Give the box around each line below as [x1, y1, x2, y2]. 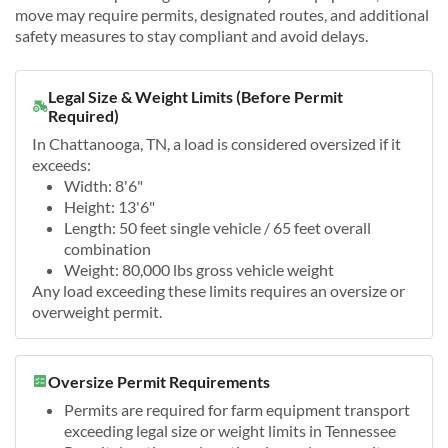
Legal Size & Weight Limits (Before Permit [48, 86, 343, 106]
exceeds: [32, 154, 91, 174]
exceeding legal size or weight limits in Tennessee [64, 420, 396, 440]
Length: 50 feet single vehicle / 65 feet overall [64, 217, 371, 237]
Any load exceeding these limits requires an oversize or [32, 280, 405, 300]
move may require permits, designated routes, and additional [15, 4, 429, 24]
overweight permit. [32, 301, 162, 321]
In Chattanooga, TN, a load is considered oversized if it [32, 133, 401, 153]
